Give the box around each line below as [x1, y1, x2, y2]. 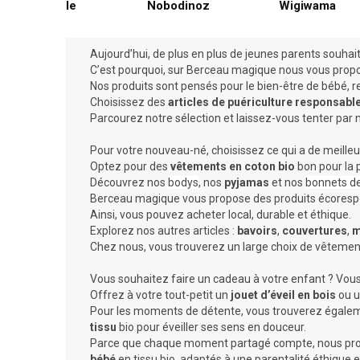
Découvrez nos [90, 175, 168, 189]
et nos [272, 175, 303, 189]
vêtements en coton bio [170, 159, 295, 173]
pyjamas [224, 175, 272, 189]
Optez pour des [90, 159, 170, 173]
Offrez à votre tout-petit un [90, 288, 228, 301]
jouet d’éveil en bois [228, 288, 336, 301]
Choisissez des [90, 95, 166, 108]
